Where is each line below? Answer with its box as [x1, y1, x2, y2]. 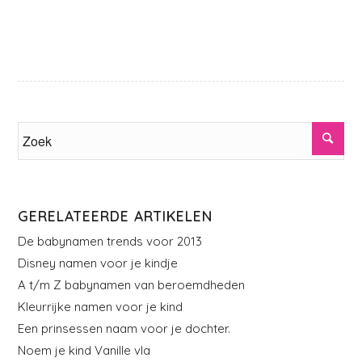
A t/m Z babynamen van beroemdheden [18, 277, 246, 293]
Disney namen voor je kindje [18, 255, 179, 271]
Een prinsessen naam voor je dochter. [18, 321, 231, 337]
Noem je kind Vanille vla [18, 343, 151, 359]
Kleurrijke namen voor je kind [18, 299, 183, 315]
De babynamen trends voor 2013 [18, 234, 203, 250]
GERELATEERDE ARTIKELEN [18, 207, 213, 225]
